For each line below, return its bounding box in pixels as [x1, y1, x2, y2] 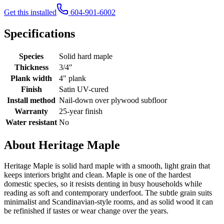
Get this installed [4, 7, 56, 16]
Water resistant [5, 117, 57, 126]
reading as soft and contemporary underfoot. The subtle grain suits [4, 188, 212, 197]
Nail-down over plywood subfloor [59, 95, 167, 104]
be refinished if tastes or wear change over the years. [4, 206, 168, 215]
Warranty [14, 106, 48, 115]
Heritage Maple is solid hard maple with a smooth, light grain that [4, 161, 210, 170]
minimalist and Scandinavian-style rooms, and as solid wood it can [4, 197, 213, 206]
